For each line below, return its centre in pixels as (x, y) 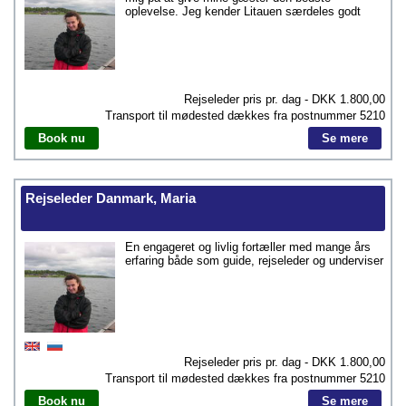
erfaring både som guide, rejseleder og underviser (254, 261)
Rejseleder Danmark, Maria (111, 198)
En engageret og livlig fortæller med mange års (248, 247)
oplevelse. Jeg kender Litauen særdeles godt (243, 11)
